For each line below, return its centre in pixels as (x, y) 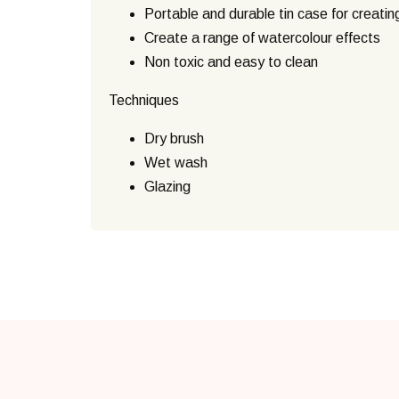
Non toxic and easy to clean (231, 62)
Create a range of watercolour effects (262, 38)
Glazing (167, 187)
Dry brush (174, 139)
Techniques (144, 101)
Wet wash (176, 163)
